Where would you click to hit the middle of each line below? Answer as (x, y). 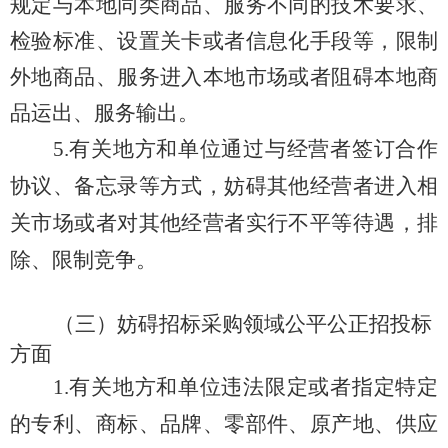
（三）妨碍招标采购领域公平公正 (211, 324)
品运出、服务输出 (94, 113)
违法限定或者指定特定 (330, 387)
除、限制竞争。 (83, 260)
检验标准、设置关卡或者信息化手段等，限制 (224, 41)
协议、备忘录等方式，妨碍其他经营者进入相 (224, 186)
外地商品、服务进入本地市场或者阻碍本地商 (224, 77)
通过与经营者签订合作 (330, 149)
